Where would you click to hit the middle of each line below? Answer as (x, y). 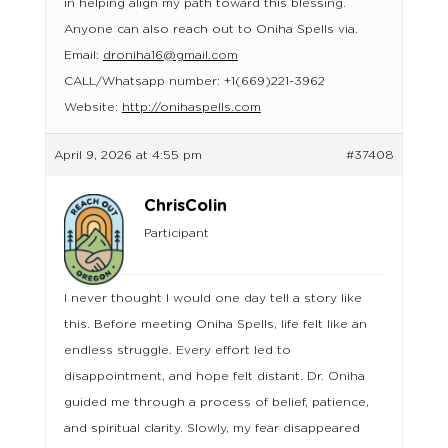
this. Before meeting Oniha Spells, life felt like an (215, 324)
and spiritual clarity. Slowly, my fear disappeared (211, 428)
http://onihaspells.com (191, 107)
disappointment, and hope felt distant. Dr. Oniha (214, 376)
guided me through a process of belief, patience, (216, 402)
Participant (176, 233)
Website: (92, 107)
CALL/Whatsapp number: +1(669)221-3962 (194, 81)
